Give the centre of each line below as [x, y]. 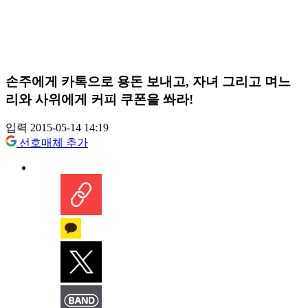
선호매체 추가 [54, 143]
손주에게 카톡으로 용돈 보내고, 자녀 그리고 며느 [148, 81]
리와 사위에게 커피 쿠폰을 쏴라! [99, 99]
